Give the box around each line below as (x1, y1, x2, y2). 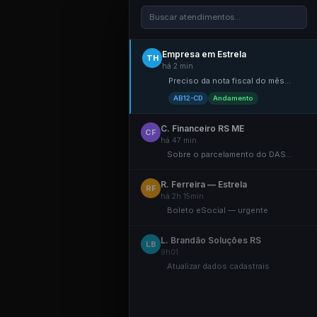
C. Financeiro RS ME (161, 123, 244, 134)
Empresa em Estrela (162, 49, 246, 59)
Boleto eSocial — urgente (167, 205, 268, 215)
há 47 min (161, 136, 197, 144)
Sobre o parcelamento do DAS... (167, 149, 292, 159)
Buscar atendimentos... (149, 12, 241, 22)
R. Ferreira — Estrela (161, 179, 247, 190)
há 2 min (162, 62, 193, 70)
